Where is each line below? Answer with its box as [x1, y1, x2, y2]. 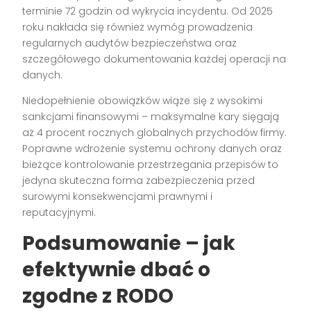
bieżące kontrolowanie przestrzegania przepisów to [22, 157, 279, 171]
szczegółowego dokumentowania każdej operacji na [22, 51, 287, 66]
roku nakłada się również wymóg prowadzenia [22, 19, 253, 34]
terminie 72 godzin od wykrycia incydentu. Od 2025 [22, 3, 274, 18]
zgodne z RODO [22, 282, 174, 310]
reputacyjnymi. [22, 205, 96, 219]
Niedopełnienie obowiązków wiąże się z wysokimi [22, 93, 263, 108]
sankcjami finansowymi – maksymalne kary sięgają [22, 109, 280, 124]
